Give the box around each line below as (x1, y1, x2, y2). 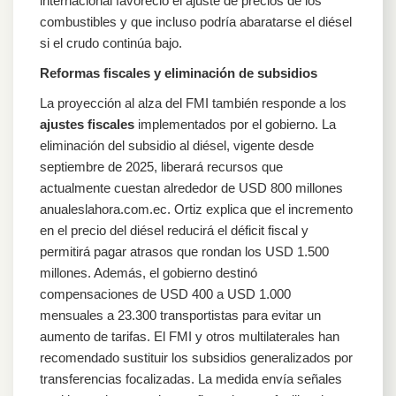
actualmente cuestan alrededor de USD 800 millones (40, 179, 343, 195)
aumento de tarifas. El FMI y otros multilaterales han (40, 328, 339, 344)
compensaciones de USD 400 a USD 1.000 (40, 286, 291, 301)
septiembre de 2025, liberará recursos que (40, 158, 283, 174)
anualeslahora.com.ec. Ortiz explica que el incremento (40, 201, 353, 217)
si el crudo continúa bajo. (40, 34, 182, 50)
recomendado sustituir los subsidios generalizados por (40, 349, 353, 365)
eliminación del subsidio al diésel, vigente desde (40, 137, 314, 153)
